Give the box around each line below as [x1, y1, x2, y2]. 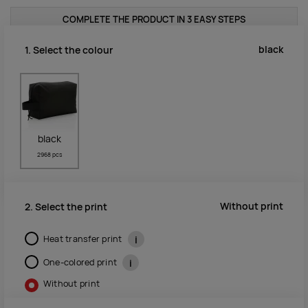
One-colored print [43, 256, 120, 268]
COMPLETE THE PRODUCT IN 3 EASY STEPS [63, 14, 245, 26]
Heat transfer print [43, 232, 124, 245]
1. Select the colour [25, 43, 113, 56]
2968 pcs [36, 151, 62, 159]
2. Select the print [25, 200, 107, 213]
